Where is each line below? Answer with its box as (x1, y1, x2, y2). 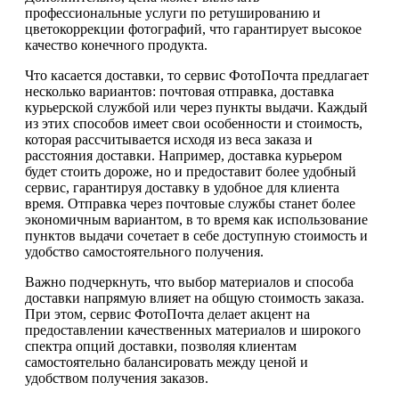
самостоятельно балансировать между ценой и (25, 354, 308, 370)
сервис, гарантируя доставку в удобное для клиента (25, 179, 339, 195)
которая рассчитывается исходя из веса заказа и (25, 131, 313, 147)
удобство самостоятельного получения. (25, 243, 264, 259)
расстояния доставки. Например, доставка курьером (25, 147, 342, 163)
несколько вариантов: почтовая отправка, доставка (25, 83, 334, 99)
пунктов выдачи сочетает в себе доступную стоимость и (25, 227, 368, 243)
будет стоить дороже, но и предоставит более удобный (25, 163, 356, 179)
